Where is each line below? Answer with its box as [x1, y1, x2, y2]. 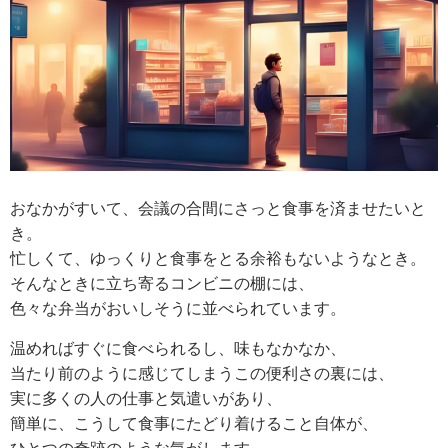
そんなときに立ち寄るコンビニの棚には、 [10, 275, 314, 293]
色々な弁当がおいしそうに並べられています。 [10, 300, 346, 318]
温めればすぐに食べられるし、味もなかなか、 [10, 340, 346, 358]
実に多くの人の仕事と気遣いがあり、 [10, 390, 282, 408]
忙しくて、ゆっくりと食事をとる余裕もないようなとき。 [10, 250, 426, 268]
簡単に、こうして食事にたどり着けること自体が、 [10, 415, 378, 433]
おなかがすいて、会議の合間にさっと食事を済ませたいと [10, 200, 426, 218]
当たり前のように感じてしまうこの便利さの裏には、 [10, 365, 394, 383]
